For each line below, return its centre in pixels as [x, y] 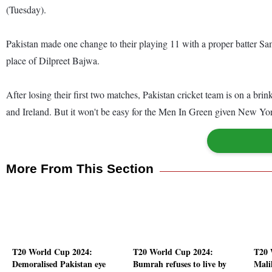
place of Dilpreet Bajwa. [54, 60]
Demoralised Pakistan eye [59, 264]
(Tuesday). [26, 9]
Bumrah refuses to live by [180, 264]
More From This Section [80, 168]
